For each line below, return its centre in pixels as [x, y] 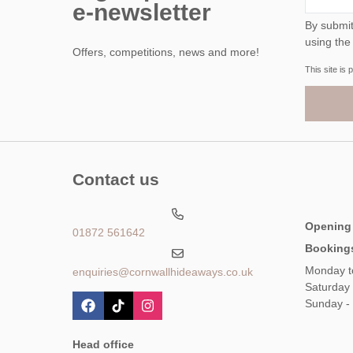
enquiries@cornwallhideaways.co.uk [163, 271]
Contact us [116, 180]
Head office [103, 345]
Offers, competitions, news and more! [166, 52]
